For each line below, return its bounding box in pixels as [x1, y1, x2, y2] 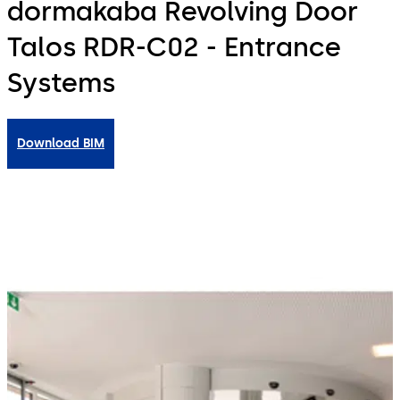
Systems [7, 66, 115, 100]
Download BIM [17, 136, 104, 152]
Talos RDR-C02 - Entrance [7, 30, 341, 64]
